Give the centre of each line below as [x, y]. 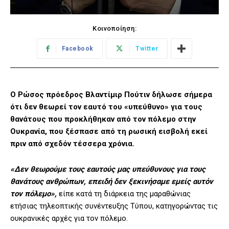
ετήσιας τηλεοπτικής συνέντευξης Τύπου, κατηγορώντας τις [114, 206]
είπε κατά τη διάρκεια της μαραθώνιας [124, 194]
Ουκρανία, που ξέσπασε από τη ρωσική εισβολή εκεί [109, 132]
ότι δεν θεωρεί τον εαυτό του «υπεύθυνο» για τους [106, 107]
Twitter [147, 49]
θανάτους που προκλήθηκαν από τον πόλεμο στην [103, 119]
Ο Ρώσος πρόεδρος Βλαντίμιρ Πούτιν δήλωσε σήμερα [111, 95]
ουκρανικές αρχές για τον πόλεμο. [69, 219]
